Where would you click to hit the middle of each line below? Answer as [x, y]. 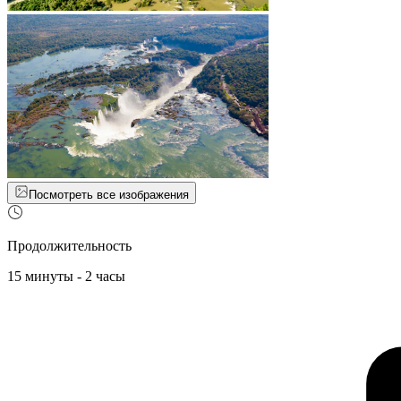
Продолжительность [69, 246]
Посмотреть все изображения [109, 195]
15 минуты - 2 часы [66, 277]
